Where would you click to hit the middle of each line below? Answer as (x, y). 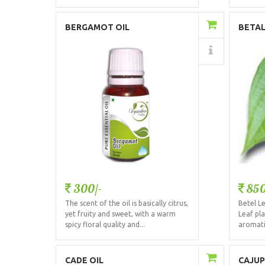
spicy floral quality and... (105, 225)
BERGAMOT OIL (98, 28)
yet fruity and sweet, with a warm (121, 214)
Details (151, 52)
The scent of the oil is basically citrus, (127, 203)
